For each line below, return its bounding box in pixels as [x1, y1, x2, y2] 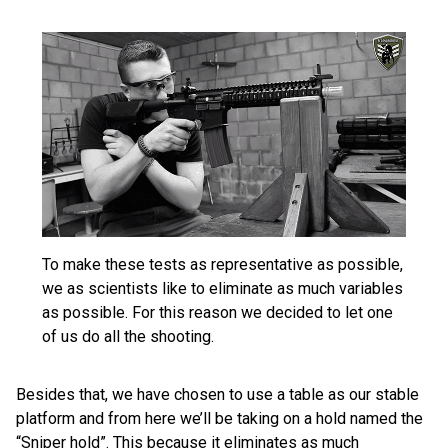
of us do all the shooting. [42, 327, 214, 347]
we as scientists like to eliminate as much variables [42, 279, 403, 299]
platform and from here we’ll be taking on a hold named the [16, 409, 423, 429]
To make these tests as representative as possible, [42, 255, 403, 275]
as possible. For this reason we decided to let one [42, 303, 393, 323]
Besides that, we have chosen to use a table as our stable [16, 385, 419, 405]
